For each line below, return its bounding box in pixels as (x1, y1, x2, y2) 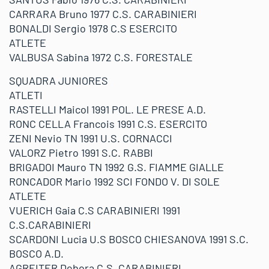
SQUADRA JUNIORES (9, 74, 108, 87)
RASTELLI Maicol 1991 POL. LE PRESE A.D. (9, 103, 206, 116)
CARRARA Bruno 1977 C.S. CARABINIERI (9, 7, 197, 20)
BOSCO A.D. (9, 247, 64, 260)
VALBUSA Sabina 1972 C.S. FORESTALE (9, 50, 193, 64)
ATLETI (9, 88, 43, 101)
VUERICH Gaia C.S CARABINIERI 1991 (9, 204, 180, 217)
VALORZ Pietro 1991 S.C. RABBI (9, 146, 153, 159)
